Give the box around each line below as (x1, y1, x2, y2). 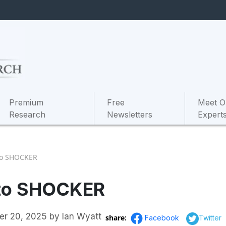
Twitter (199, 213, 221, 222)
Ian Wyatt (62, 211, 102, 221)
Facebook (145, 213, 181, 222)
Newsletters (107, 109, 153, 120)
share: (105, 212, 129, 222)
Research (9, 109, 46, 120)
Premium (9, 97, 44, 107)
